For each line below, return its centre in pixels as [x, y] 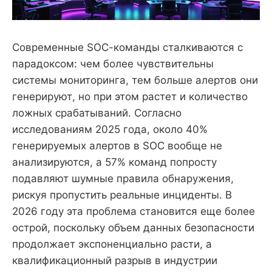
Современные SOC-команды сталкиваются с [127, 47]
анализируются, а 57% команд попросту [114, 162]
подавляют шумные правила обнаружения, [123, 178]
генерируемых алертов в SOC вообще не [117, 145]
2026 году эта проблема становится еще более [134, 211]
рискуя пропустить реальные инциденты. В [122, 195]
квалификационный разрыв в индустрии [115, 260]
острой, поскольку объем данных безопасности [133, 227]
